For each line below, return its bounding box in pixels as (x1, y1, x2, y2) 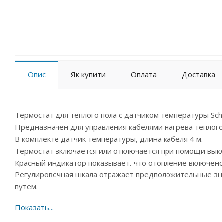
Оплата (131, 69, 157, 79)
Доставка (182, 69, 215, 79)
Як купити (71, 69, 106, 79)
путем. (15, 181, 38, 191)
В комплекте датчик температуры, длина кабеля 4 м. (15, 134, 203, 144)
